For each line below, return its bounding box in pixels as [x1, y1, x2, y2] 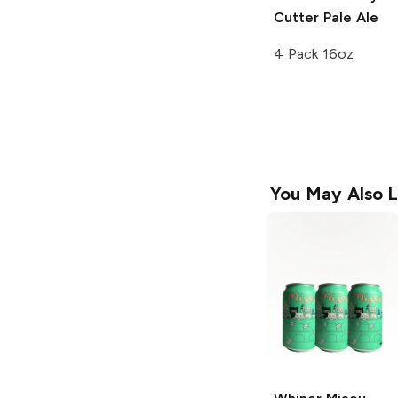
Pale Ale [319, 8, 378, 26]
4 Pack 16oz [274, 44, 354, 62]
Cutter [274, 8, 319, 26]
